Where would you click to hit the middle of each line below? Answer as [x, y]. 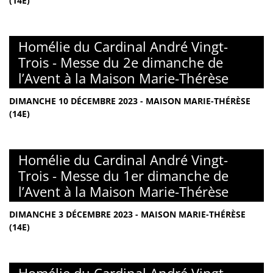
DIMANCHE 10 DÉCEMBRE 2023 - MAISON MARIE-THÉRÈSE [130, 101]
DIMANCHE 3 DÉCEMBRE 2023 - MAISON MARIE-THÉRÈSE [127, 214]
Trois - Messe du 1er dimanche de [123, 175]
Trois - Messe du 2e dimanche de [121, 62]
